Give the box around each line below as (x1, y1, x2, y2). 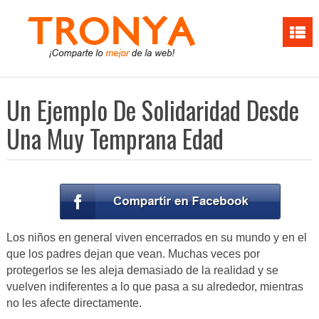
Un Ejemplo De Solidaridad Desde (6, 91, 299, 128)
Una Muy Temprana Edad (6, 120, 224, 157)
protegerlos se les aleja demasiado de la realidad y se (6, 264, 278, 277)
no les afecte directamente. (6, 297, 142, 310)
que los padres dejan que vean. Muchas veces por (6, 248, 260, 261)
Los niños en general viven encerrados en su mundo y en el (6, 231, 307, 244)
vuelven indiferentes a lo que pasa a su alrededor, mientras (6, 281, 303, 293)
